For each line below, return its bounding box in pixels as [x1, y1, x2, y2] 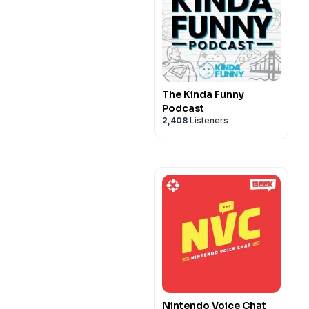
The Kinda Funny [162, 88, 244, 101]
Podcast [162, 102, 204, 114]
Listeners [188, 115, 228, 126]
